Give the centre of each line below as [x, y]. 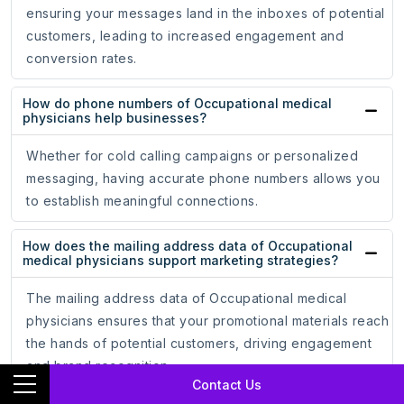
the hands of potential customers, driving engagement [199, 344]
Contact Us [227, 384]
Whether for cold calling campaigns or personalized [192, 156]
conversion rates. [82, 59]
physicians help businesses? [115, 118]
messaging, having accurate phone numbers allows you [203, 179]
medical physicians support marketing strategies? [180, 261]
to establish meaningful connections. [142, 201]
